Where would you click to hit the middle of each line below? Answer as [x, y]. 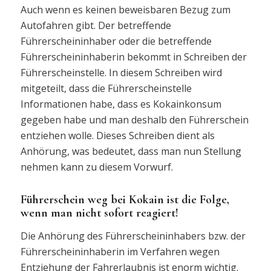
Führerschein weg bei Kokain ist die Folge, [125, 200]
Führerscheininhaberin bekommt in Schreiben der [133, 57]
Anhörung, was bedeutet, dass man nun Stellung [131, 152]
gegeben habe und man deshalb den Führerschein [134, 120]
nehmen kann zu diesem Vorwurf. [96, 167]
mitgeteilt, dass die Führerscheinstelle [106, 89]
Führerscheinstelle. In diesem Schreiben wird [121, 73]
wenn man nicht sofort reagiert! [99, 213]
